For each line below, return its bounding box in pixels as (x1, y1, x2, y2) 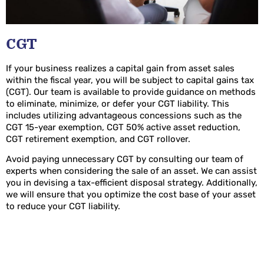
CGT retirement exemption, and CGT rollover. (6, 133, 190, 144)
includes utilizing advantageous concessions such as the (6, 110, 242, 121)
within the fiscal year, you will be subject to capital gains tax (6, 74, 254, 85)
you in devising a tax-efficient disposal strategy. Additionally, (6, 177, 258, 189)
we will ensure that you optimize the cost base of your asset (6, 189, 256, 200)
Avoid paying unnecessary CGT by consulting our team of (6, 154, 243, 165)
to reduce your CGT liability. (6, 201, 120, 212)
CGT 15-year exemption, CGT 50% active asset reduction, (6, 121, 240, 133)
